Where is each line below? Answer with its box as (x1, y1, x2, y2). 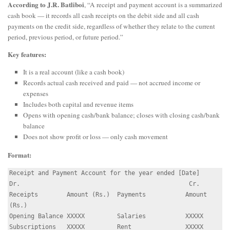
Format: (8, 150, 31, 161)
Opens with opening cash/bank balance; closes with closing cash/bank (23, 110, 220, 120)
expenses (23, 89, 48, 99)
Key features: (8, 49, 46, 60)
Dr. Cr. (9, 180, 200, 187)
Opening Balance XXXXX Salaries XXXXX (9, 212, 203, 220)
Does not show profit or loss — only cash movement (23, 132, 168, 142)
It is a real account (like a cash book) (23, 67, 124, 77)
